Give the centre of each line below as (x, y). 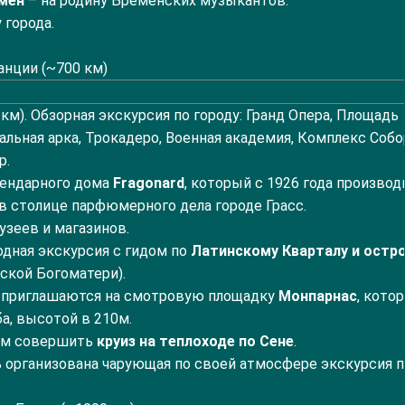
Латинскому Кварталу (269, 251)
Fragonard (149, 183)
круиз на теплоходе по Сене (195, 341)
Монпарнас (318, 296)
